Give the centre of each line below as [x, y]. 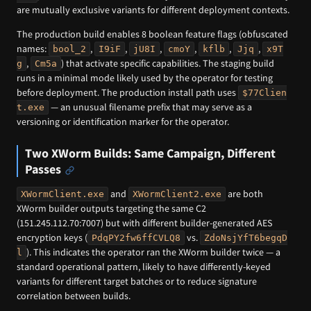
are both [244, 193]
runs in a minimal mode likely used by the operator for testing [145, 78]
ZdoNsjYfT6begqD [246, 237]
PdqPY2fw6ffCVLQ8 [136, 237]
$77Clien [264, 93]
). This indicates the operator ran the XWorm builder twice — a [153, 252]
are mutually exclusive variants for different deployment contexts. [153, 9]
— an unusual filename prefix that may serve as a [150, 107]
